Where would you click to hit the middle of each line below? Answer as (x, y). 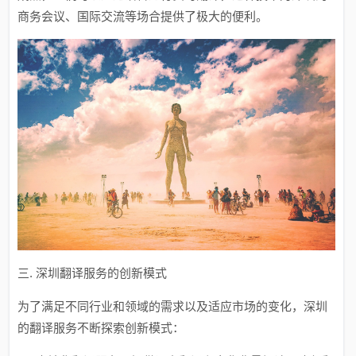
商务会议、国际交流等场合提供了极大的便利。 (143, 16)
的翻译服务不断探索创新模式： (101, 328)
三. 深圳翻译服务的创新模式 (93, 273)
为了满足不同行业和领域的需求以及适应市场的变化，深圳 (173, 307)
